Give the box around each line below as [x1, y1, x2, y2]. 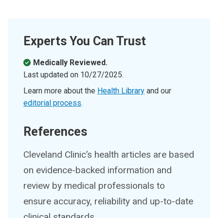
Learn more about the [23, 86, 97, 96]
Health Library [97, 86, 145, 96]
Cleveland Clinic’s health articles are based [23, 149, 194, 161]
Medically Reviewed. [33, 58, 108, 68]
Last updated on [23, 70, 80, 80]
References [23, 125, 87, 139]
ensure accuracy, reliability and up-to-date [23, 196, 193, 207]
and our [145, 86, 171, 96]
